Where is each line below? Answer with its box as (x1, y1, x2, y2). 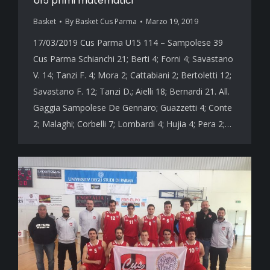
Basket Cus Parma (75, 16, 137, 27)
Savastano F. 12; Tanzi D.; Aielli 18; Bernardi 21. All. (33, 86, 230, 98)
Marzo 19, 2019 (146, 16, 198, 27)
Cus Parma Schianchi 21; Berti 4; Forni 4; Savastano (33, 53, 233, 65)
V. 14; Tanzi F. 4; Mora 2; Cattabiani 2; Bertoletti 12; (33, 69, 231, 81)
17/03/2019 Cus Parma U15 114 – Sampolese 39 (33, 37, 223, 49)
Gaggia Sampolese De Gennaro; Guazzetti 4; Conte (33, 102, 232, 114)
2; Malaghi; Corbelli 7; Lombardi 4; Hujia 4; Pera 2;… (33, 118, 231, 130)
